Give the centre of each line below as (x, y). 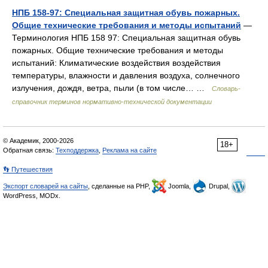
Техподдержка (77, 150)
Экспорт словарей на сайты (45, 186)
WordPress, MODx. (32, 196)
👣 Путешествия (28, 169)
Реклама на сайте (130, 150)
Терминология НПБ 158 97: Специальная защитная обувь (126, 38)
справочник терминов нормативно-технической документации (112, 102)
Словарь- (226, 89)
